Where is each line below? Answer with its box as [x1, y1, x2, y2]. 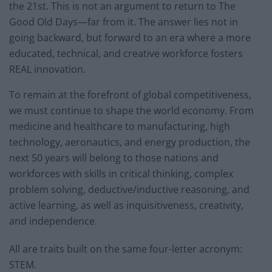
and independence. [9, 214, 97, 228]
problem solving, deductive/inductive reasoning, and [9, 182, 250, 196]
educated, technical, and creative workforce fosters [9, 46, 243, 60]
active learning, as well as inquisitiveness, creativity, [9, 198, 243, 212]
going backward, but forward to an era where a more [9, 30, 251, 44]
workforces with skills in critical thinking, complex [9, 166, 233, 180]
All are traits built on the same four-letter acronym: [9, 242, 242, 256]
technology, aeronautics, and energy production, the [9, 135, 250, 149]
